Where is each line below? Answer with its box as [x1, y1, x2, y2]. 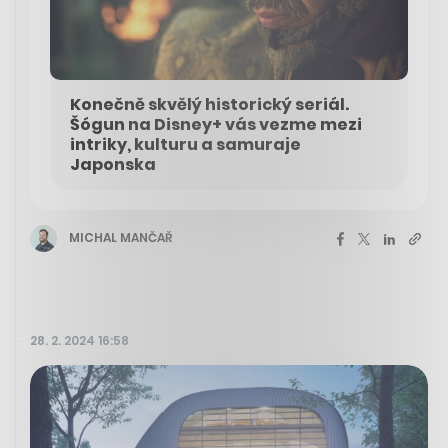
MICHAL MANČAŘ [69, 229, 172, 247]
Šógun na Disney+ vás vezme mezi [70, 112, 362, 136]
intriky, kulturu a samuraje [70, 132, 301, 156]
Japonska [70, 152, 156, 176]
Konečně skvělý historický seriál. [70, 92, 349, 116]
